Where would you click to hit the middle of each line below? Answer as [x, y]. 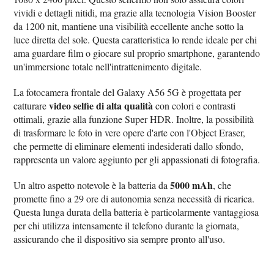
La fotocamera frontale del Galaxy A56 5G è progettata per [128, 92]
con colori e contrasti [194, 106]
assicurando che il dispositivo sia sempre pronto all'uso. [120, 239]
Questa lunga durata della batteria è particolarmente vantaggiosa [136, 212]
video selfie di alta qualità [101, 106]
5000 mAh [192, 185]
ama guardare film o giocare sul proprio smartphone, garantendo [137, 53]
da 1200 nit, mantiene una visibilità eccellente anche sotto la [129, 26]
